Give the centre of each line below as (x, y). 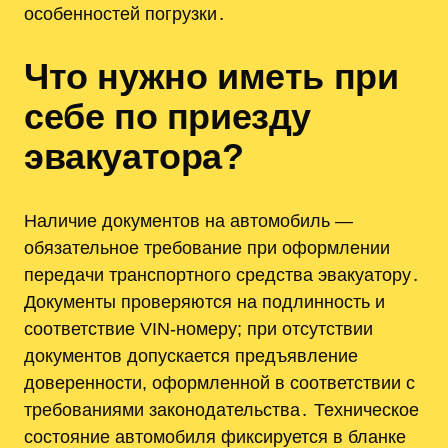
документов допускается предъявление (191, 356)
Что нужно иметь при (211, 77)
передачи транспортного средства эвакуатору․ (222, 275)
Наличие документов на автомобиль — (188, 221)
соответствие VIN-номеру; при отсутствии (198, 329)
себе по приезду (168, 117)
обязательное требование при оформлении (207, 248)
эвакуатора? (134, 157)
